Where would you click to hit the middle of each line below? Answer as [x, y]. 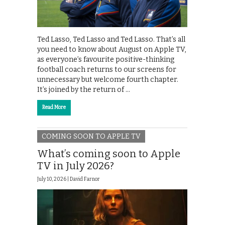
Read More [54, 107]
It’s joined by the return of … [84, 89]
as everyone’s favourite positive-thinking [106, 59]
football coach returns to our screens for [107, 69]
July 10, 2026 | [53, 180]
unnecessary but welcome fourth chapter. [108, 79]
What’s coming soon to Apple [109, 154]
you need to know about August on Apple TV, [112, 49]
